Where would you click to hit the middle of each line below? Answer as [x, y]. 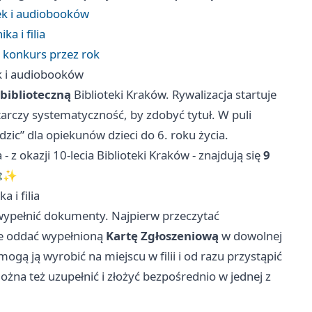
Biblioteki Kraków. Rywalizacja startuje [174, 95]
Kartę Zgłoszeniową [162, 236]
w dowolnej [250, 236]
